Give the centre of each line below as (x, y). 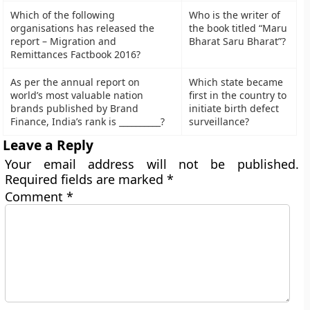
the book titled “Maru (238, 28)
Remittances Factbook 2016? (76, 54)
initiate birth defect (234, 108)
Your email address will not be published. (152, 164)
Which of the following (63, 15)
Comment (36, 197)
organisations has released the (83, 28)
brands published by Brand (75, 108)
